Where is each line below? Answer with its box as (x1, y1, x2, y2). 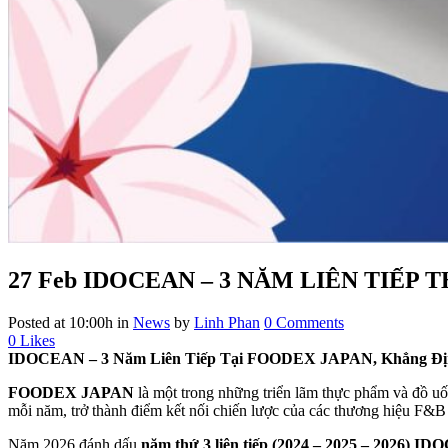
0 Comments (264, 313, 344, 331)
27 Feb (8, 266, 77, 293)
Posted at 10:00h (8, 313, 113, 331)
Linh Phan (194, 313, 260, 331)
